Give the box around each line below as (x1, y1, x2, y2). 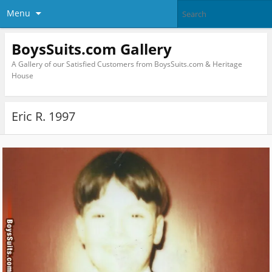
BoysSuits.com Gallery (11, 38, 172, 59)
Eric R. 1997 (11, 108, 75, 125)
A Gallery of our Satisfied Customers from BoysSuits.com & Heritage (11, 58, 242, 69)
